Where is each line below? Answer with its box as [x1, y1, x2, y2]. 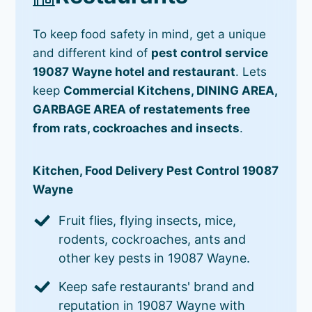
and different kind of [33, 45, 152, 60]
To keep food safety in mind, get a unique [33, 26, 267, 41]
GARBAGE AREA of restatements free [33, 102, 251, 116]
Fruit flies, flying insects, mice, [58, 212, 237, 228]
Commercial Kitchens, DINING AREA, [63, 83, 278, 97]
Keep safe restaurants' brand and [58, 279, 255, 294]
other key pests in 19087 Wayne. [58, 250, 251, 265]
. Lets [235, 64, 267, 79]
